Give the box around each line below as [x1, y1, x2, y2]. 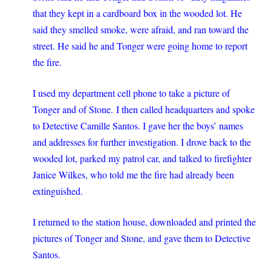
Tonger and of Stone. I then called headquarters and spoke [33, 103, 255, 116]
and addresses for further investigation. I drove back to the [33, 135, 251, 148]
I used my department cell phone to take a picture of [33, 87, 230, 99]
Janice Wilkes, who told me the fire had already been [33, 168, 234, 181]
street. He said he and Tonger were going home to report [33, 39, 247, 52]
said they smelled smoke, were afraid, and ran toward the [33, 23, 249, 36]
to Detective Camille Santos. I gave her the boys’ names [33, 119, 243, 132]
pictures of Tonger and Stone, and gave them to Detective [33, 232, 250, 244]
